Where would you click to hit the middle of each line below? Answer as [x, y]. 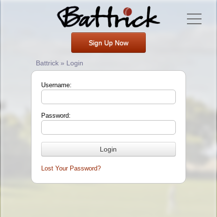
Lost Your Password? [71, 169]
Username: [56, 85]
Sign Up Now [108, 43]
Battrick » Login [59, 63]
